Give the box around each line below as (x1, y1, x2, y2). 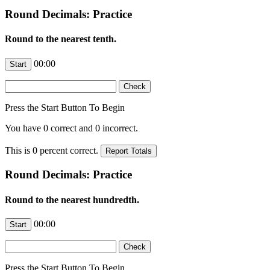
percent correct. (37, 145, 101, 155)
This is (5, 145, 33, 155)
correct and (48, 122, 95, 133)
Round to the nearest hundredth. (5, 194, 139, 205)
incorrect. (100, 122, 138, 133)
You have (5, 122, 43, 133)
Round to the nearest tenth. (5, 34, 116, 45)
